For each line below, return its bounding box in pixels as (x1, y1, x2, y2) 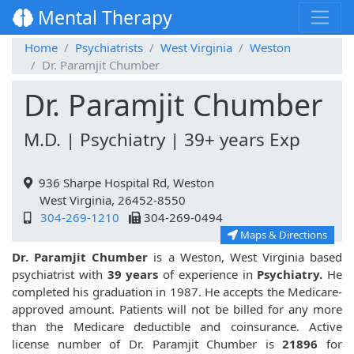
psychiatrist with (12, 266, 107, 283)
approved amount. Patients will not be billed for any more (12, 301, 342, 318)
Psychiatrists (75, 40, 143, 56)
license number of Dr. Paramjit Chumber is (12, 336, 274, 352)
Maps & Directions (238, 228, 327, 243)
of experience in (158, 266, 258, 283)
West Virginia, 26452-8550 (24, 192, 186, 209)
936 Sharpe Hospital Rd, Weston (32, 175, 214, 191)
